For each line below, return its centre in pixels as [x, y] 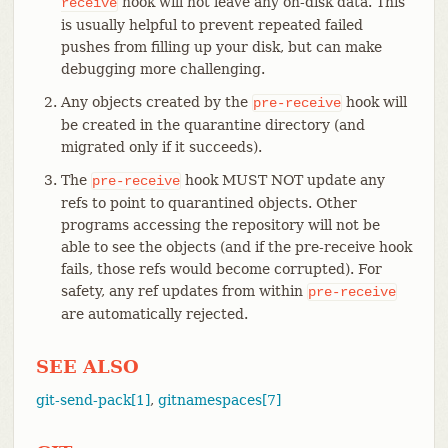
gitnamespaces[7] [219, 399]
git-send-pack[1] [92, 399]
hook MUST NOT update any [282, 179]
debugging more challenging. [162, 68]
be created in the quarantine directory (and [212, 124]
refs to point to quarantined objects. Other [208, 202]
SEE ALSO [87, 366]
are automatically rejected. [154, 313]
